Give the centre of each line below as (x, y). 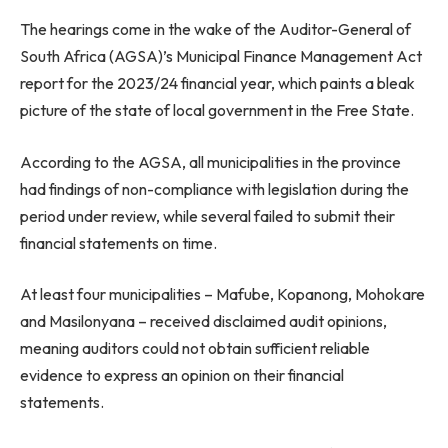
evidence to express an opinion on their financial (182, 375)
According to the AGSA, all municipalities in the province (210, 161)
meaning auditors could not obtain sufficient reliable (195, 348)
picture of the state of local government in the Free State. (217, 110)
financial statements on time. (118, 242)
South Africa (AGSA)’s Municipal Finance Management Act (221, 56)
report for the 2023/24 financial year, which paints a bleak (217, 83)
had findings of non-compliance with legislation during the (214, 188)
